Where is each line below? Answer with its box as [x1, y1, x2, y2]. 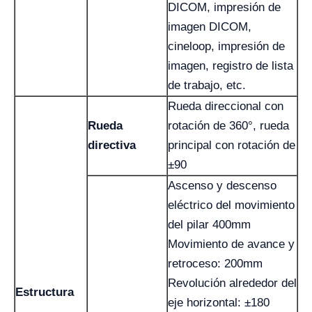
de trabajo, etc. [168, 78, 246, 92]
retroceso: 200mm [168, 256, 263, 270]
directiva [88, 138, 136, 152]
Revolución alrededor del [168, 276, 297, 290]
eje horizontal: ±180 [168, 295, 270, 309]
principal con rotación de [168, 138, 295, 152]
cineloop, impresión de [168, 39, 285, 53]
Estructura [15, 285, 74, 299]
